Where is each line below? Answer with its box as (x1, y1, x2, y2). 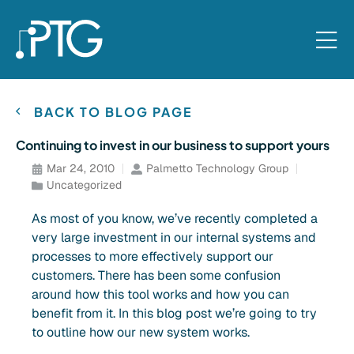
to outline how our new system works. (32, 324, 250, 341)
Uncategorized (47, 178, 122, 192)
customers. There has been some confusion (32, 267, 281, 284)
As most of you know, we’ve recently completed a (32, 210, 318, 227)
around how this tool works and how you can (32, 286, 289, 303)
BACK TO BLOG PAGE (33, 104, 193, 120)
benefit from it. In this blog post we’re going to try (32, 305, 317, 322)
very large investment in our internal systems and (32, 229, 316, 246)
